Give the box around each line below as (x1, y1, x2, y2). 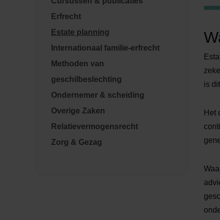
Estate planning (51, 28, 110, 36)
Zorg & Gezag (51, 138, 102, 146)
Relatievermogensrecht (51, 122, 138, 131)
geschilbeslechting (51, 75, 122, 83)
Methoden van (51, 59, 104, 68)
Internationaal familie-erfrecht (51, 44, 160, 52)
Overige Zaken (51, 107, 105, 115)
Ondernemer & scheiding (51, 91, 144, 99)
